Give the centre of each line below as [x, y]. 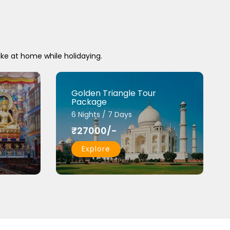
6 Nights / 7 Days [101, 114]
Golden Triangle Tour [113, 93]
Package [89, 102]
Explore [96, 149]
